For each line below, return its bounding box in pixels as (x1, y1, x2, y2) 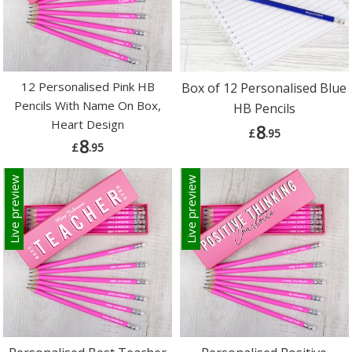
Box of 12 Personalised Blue (181, 79, 347, 97)
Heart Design (51, 116, 125, 133)
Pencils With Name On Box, (14, 97, 162, 114)
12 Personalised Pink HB (20, 79, 155, 95)
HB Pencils (233, 100, 295, 118)
